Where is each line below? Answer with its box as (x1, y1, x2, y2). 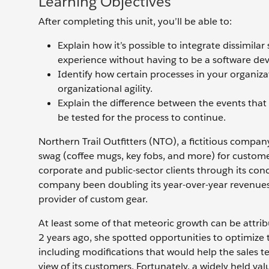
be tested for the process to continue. (58, 111, 226, 124)
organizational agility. (58, 82, 153, 95)
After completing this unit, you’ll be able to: (38, 15, 232, 28)
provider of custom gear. (38, 193, 148, 205)
